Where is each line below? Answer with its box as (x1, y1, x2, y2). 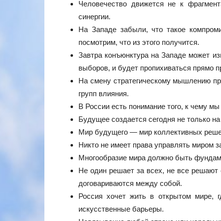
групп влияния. (78, 89, 129, 98)
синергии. (78, 12, 110, 21)
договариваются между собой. (78, 179, 182, 187)
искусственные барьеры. (78, 204, 164, 213)
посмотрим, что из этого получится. (78, 37, 199, 46)
